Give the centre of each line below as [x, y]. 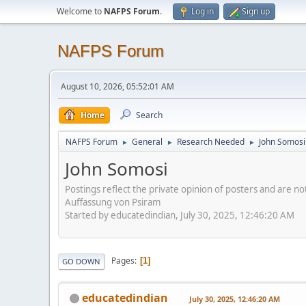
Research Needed [211, 142]
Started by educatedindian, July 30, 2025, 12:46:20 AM [180, 215]
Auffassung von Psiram [113, 202]
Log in [203, 11]
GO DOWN [81, 261]
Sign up [256, 11]
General [147, 142]
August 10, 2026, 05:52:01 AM [117, 86]
